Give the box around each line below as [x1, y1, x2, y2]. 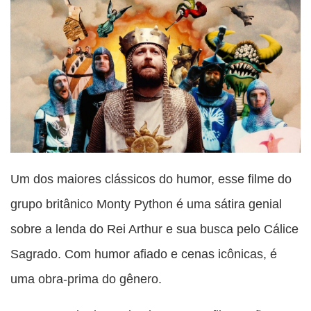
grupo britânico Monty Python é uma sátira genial [10, 196, 282, 212]
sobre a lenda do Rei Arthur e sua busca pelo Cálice [10, 221, 299, 237]
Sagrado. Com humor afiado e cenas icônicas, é [10, 246, 277, 262]
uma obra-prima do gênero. [10, 271, 162, 287]
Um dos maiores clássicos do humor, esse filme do [10, 171, 292, 187]
